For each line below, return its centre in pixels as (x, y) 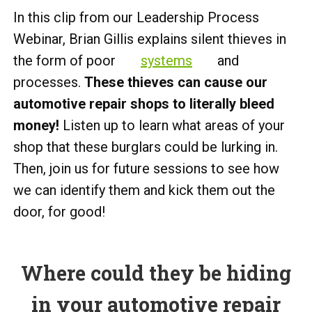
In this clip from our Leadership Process (136, 17)
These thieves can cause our (176, 82)
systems (166, 60)
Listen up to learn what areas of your (172, 125)
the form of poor (66, 60)
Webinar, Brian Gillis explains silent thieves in (150, 39)
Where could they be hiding (156, 273)
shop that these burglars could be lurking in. (146, 147)
